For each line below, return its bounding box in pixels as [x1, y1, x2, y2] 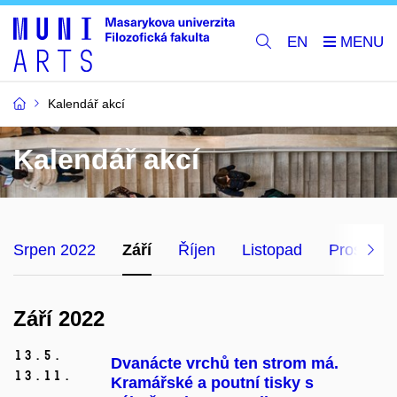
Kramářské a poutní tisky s [111, 374, 314, 393]
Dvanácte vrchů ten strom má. [111, 354, 339, 373]
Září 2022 [13, 306, 105, 331]
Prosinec [329, 240, 391, 259]
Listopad [242, 240, 302, 259]
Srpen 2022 [13, 240, 96, 259]
